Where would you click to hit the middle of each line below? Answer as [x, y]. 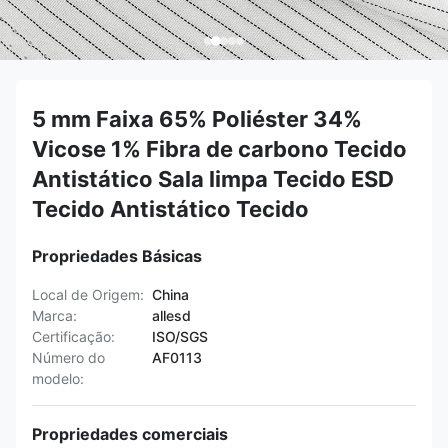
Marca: [54, 315]
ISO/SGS [180, 336]
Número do [68, 357]
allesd [171, 315]
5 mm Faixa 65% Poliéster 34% [197, 119]
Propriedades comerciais [130, 434]
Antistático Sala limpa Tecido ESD [213, 179]
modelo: [58, 378]
